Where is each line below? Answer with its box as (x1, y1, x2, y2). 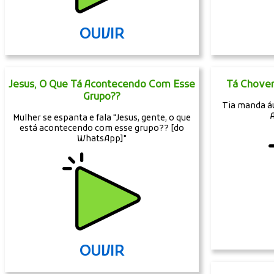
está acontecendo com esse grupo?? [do (19, 123, 184, 134)
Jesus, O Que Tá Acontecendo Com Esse (8, 78, 195, 91)
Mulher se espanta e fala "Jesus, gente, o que (12, 113, 191, 124)
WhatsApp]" (76, 133, 127, 144)
